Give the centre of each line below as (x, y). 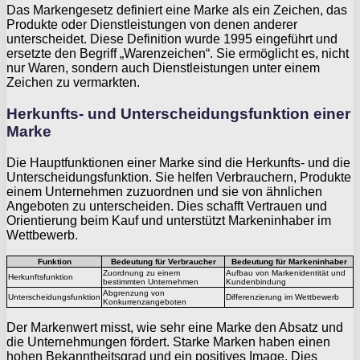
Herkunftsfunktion (41, 276)
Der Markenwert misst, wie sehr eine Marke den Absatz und (175, 327)
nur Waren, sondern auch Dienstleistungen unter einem (163, 68)
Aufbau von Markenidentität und (286, 272)
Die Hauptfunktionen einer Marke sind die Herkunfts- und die (178, 162)
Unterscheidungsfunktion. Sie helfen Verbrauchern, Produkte (179, 177)
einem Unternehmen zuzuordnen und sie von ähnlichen (164, 191)
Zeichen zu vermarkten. (73, 83)
